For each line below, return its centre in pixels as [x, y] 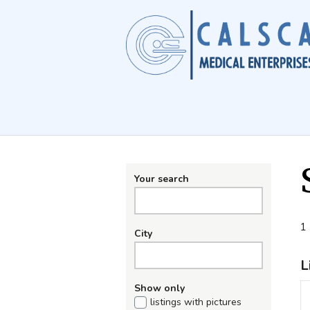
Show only [159, 288]
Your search [162, 179]
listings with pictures [196, 302]
